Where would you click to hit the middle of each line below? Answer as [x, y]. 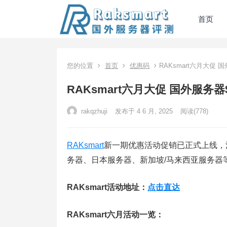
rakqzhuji [93, 111]
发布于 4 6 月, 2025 [144, 111]
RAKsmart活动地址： [107, 187]
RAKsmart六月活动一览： [115, 215]
